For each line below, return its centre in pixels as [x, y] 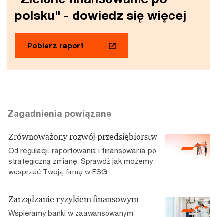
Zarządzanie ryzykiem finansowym [73, 199]
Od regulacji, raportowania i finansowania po [82, 150]
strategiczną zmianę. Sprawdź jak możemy [81, 161]
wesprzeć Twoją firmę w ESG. [59, 171]
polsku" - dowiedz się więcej [100, 15]
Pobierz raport [55, 45]
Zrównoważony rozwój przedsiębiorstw [83, 137]
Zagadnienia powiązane [59, 113]
